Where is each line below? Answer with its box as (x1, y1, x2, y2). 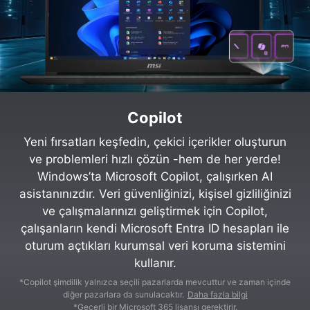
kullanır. (134, 255, 176, 270)
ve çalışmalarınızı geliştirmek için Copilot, (42, 203, 268, 218)
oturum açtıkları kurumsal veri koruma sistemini (24, 238, 286, 253)
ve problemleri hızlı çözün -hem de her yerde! (29, 152, 281, 166)
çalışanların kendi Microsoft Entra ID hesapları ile (21, 221, 289, 235)
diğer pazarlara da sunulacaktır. (62, 289, 184, 300)
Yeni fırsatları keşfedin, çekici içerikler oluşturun (24, 134, 286, 149)
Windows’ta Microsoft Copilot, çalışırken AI (37, 169, 273, 183)
